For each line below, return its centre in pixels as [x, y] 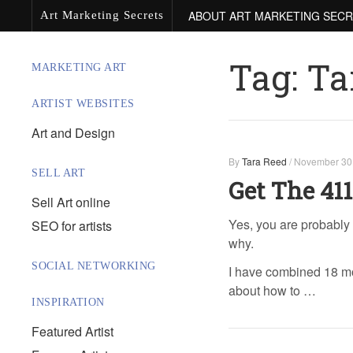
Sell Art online [71, 202]
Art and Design [73, 133]
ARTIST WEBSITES [83, 104]
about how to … [272, 290]
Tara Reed [264, 161]
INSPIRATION [68, 302]
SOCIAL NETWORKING [94, 266]
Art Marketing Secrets [102, 15]
